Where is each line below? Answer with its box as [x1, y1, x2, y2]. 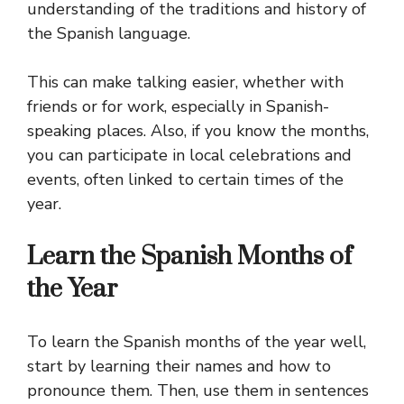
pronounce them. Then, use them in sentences [27, 379, 369, 401]
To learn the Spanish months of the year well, [27, 330, 366, 353]
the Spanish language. [27, 22, 190, 44]
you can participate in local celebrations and [27, 143, 352, 166]
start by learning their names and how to [27, 354, 331, 377]
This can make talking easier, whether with [27, 70, 344, 93]
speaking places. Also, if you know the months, [27, 119, 369, 142]
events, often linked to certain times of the [27, 168, 344, 190]
